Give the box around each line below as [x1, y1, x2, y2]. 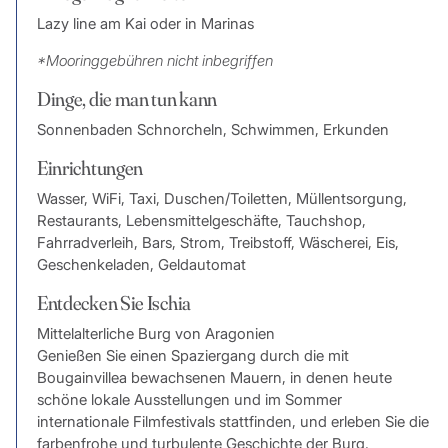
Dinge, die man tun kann [36, 86, 218, 112]
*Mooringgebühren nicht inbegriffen [36, 51, 273, 71]
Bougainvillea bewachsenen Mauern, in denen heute [36, 368, 392, 388]
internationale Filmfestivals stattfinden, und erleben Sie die [36, 412, 429, 432]
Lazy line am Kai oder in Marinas [36, 14, 254, 34]
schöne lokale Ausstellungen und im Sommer [36, 390, 342, 410]
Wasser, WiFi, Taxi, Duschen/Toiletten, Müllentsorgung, [36, 189, 407, 209]
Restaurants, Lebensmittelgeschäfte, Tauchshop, [36, 211, 366, 231]
